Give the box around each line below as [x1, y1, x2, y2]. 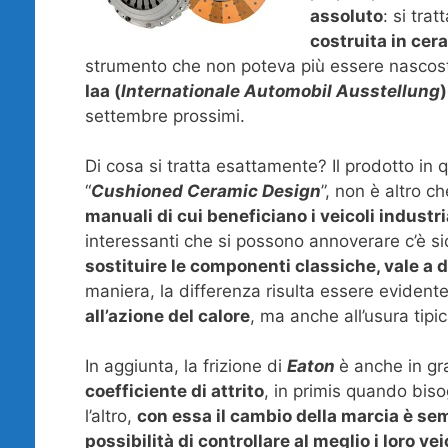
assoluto [310, 5, 383, 26]
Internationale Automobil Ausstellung [120, 80, 440, 101]
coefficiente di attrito [84, 381, 264, 402]
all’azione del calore [84, 305, 250, 326]
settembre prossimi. [84, 105, 245, 126]
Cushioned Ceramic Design [90, 180, 321, 201]
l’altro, [84, 406, 137, 427]
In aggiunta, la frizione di [84, 356, 287, 377]
